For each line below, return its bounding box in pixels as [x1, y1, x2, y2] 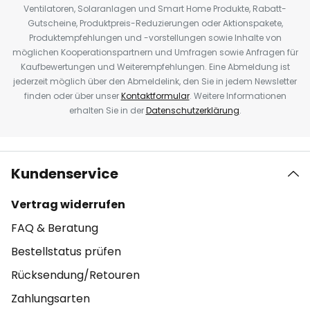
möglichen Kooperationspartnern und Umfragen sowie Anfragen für [12, 46, 298, 58]
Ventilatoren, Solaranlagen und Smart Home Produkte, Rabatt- [24, 3, 286, 15]
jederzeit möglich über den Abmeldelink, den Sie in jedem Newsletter [13, 75, 297, 87]
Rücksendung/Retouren [11, 267, 140, 283]
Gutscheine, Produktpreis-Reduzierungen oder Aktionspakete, [27, 17, 283, 29]
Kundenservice [11, 164, 118, 183]
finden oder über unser [24, 90, 121, 102]
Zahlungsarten [11, 291, 90, 307]
